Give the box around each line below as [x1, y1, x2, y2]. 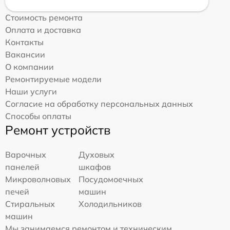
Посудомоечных [79, 174, 144, 185]
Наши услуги [5, 86, 57, 97]
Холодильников [79, 199, 142, 209]
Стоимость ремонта [5, 12, 83, 23]
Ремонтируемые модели [5, 74, 102, 85]
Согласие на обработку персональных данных [5, 99, 193, 109]
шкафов [79, 162, 111, 172]
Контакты [5, 37, 44, 48]
